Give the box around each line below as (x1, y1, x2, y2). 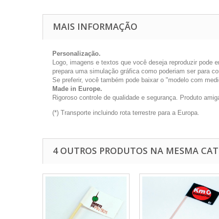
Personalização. (52, 50, 101, 57)
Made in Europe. (52, 85, 102, 92)
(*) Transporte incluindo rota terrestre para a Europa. (52, 109, 199, 116)
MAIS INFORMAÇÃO (53, 21, 137, 32)
